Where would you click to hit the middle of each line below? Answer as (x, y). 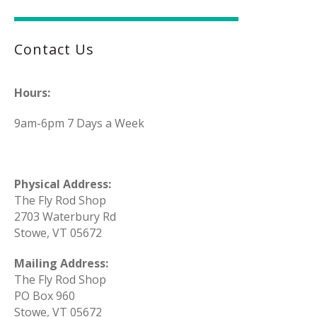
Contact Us (54, 50)
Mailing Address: (61, 264)
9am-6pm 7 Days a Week (79, 123)
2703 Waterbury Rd (65, 217)
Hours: (32, 93)
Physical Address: (63, 184)
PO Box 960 (45, 296)
